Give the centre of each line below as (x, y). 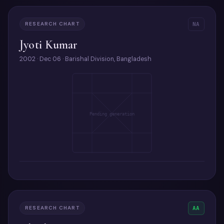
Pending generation (112, 114)
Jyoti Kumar (49, 45)
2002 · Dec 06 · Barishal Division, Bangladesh (85, 59)
